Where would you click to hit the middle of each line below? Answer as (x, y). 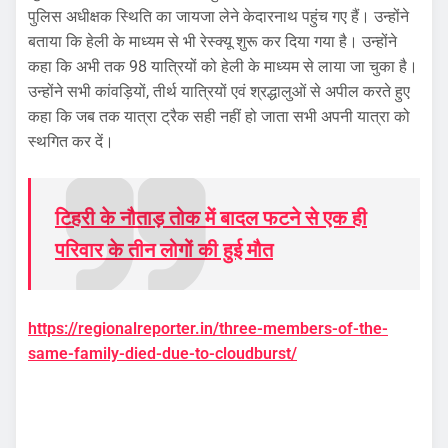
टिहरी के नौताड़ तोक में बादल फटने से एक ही (211, 218)
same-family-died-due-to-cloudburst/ (162, 353)
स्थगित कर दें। (71, 142)
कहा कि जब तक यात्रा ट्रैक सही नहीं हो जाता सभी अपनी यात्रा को (219, 117)
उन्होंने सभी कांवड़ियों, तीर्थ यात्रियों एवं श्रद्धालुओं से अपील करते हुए (219, 92)
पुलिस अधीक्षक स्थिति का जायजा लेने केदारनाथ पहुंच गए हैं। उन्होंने (218, 17)
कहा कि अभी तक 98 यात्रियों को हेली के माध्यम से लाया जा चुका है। (223, 67)
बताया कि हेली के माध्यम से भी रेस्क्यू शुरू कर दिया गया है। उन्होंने (212, 42)
